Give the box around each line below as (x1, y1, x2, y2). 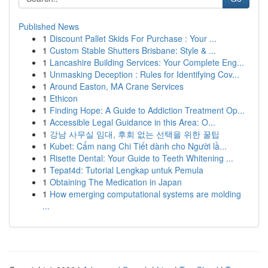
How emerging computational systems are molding (50, 188, 241, 200)
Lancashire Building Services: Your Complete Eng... (50, 56, 244, 68)
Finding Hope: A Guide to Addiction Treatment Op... (50, 104, 245, 116)
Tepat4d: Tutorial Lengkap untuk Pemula (50, 164, 203, 176)
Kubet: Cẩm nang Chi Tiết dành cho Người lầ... (50, 140, 227, 152)
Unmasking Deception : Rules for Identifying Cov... (50, 68, 239, 80)
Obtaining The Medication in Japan (50, 176, 182, 188)
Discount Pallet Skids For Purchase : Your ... (50, 32, 217, 44)
